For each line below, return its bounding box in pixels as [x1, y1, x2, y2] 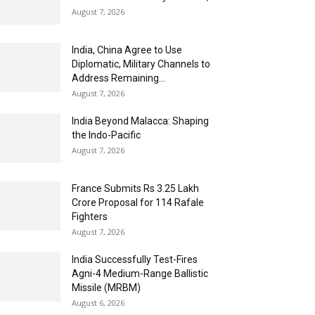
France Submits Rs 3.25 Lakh [72, 182, 199, 194]
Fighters [72, 210, 108, 222]
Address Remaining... [72, 72, 165, 84]
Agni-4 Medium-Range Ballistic [72, 267, 208, 279]
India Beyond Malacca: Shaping [72, 115, 209, 127]
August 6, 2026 [72, 297, 124, 308]
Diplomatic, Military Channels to [72, 58, 210, 70]
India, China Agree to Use [72, 44, 182, 56]
